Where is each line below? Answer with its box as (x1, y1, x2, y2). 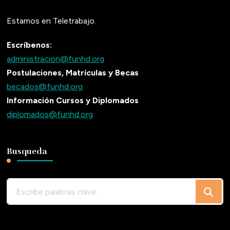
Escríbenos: (7, 40, 52, 50)
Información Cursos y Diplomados (7, 95, 139, 106)
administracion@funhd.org (7, 54, 105, 64)
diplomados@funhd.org (7, 109, 93, 120)
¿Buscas (7, 180, 38, 190)
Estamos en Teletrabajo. (7, 16, 97, 26)
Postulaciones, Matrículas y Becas (7, 68, 139, 78)
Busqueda (7, 146, 47, 157)
